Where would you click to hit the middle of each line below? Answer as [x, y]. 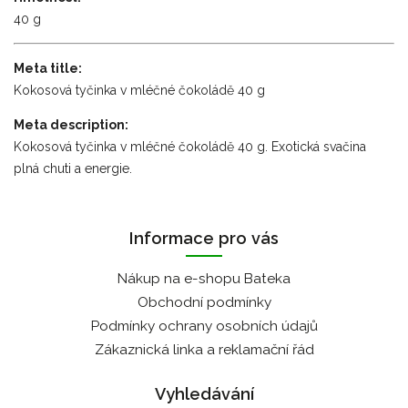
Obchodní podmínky [204, 302]
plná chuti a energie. [73, 168]
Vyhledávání [204, 393]
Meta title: [48, 68]
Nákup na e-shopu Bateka [204, 278]
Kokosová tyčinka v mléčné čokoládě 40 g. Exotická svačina [190, 146]
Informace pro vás [204, 238]
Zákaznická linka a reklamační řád [204, 349]
